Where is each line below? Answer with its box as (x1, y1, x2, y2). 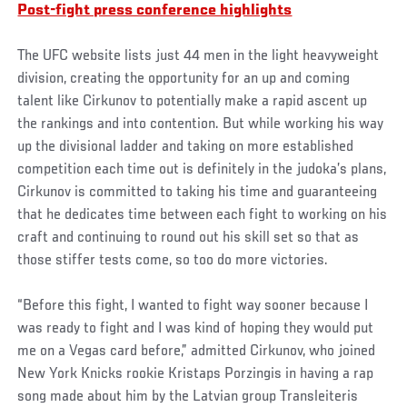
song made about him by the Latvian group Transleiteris (17, 388, 359, 405)
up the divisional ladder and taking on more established (17, 138, 354, 155)
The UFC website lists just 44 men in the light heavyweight (17, 47, 380, 65)
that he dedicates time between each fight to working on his (17, 206, 388, 223)
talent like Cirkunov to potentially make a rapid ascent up (17, 93, 368, 110)
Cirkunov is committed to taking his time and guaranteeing (17, 184, 378, 201)
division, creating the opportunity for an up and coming (17, 70, 351, 87)
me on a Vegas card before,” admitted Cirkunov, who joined (17, 342, 376, 360)
